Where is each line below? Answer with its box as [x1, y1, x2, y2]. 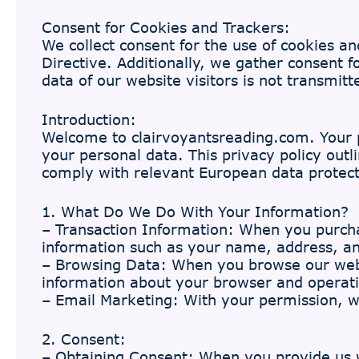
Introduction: [42, 111, 136, 128]
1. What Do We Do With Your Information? [42, 203, 349, 220]
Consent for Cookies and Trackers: [42, 18, 290, 36]
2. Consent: [42, 330, 126, 348]
